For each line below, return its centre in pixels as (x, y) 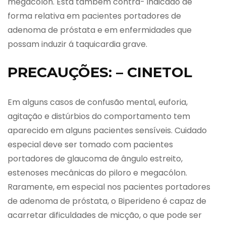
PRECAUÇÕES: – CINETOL (100, 72)
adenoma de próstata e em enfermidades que (100, 30)
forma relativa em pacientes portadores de (94, 16)
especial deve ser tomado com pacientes (90, 144)
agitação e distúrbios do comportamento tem (99, 116)
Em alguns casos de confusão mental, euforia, (98, 102)
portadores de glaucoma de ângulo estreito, (95, 158)
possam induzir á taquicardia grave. (77, 44)
